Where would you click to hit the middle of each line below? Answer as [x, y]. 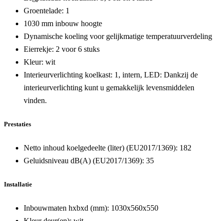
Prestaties [18, 124]
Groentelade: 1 [47, 10]
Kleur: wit [39, 62]
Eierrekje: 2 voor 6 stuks [62, 49]
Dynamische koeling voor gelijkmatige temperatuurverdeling [118, 36]
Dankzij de [180, 74]
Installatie [18, 184]
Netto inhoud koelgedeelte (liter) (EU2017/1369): [101, 147]
